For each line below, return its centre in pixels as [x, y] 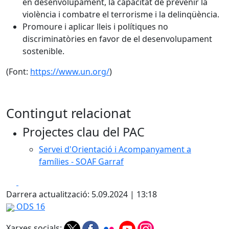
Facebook [37, 181]
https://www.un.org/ [70, 72]
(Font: [18, 72]
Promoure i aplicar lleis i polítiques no [95, 27]
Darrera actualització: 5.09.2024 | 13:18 [82, 194]
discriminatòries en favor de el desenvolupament [117, 39]
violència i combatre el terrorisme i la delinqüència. [121, 14]
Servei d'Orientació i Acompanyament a [115, 149]
